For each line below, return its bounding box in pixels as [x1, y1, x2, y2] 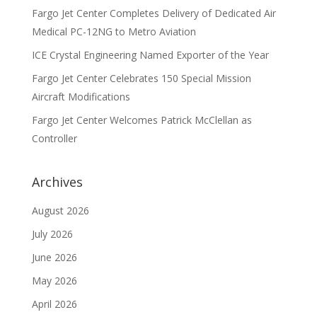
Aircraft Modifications [31, 90, 130, 103]
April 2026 [31, 297, 77, 311]
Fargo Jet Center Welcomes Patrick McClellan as [31, 113, 252, 127]
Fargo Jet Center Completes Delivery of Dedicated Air [31, 6, 276, 20]
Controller [31, 132, 77, 145]
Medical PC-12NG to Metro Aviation [31, 25, 196, 38]
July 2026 [31, 227, 73, 241]
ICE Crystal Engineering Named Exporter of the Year [31, 48, 269, 62]
